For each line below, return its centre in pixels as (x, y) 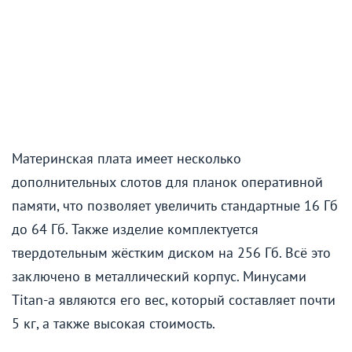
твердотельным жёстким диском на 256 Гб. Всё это (171, 253)
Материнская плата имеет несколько (126, 159)
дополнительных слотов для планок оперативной (167, 182)
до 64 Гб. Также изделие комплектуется (135, 229)
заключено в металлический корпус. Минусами (159, 277)
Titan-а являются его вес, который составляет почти (174, 300)
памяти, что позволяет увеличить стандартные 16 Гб (175, 206)
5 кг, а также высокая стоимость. (114, 324)
